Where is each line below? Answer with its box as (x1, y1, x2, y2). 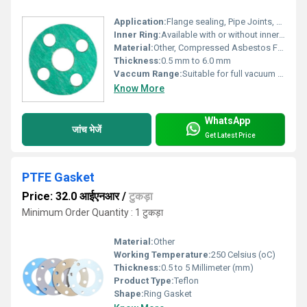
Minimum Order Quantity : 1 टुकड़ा (22, 207, 163, 219)
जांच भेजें (72, 123, 101, 135)
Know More (114, 83, 164, 95)
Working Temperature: (114, 249, 211, 260)
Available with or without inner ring (161, 29, 279, 40)
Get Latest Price (205, 131, 256, 139)
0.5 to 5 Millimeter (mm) (161, 262, 254, 273)
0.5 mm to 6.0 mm (161, 56, 231, 66)
